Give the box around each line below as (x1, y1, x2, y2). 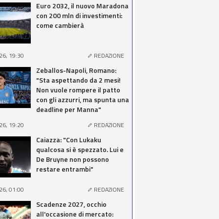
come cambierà (36, 20, 84, 30)
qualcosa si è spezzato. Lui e (36, 144, 124, 154)
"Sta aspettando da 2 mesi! (36, 75, 121, 85)
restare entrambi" (36, 164, 93, 174)
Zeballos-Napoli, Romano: (36, 65, 116, 75)
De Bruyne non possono (36, 154, 109, 164)
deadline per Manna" (36, 104, 101, 114)
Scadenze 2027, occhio (36, 199, 107, 209)
